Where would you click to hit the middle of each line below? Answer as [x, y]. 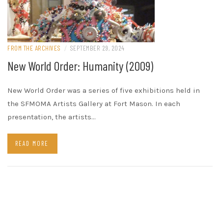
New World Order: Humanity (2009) [80, 66]
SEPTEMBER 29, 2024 [97, 48]
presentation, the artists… [52, 117]
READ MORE [32, 143]
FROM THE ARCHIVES [34, 48]
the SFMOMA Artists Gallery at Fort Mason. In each [94, 104]
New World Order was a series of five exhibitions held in [104, 90]
